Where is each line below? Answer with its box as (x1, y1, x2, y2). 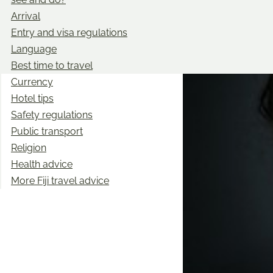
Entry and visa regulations (11, 27, 127, 38)
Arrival (11, 10, 40, 22)
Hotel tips (11, 93, 54, 104)
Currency (11, 76, 53, 88)
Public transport (11, 126, 83, 137)
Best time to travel (11, 60, 93, 71)
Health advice (11, 158, 73, 170)
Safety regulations (11, 109, 93, 121)
